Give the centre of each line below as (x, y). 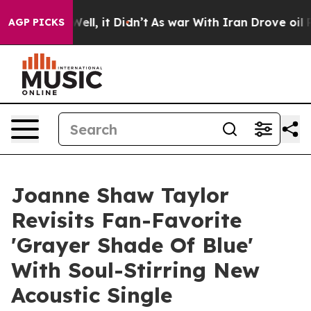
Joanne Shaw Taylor (120, 195)
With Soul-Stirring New (135, 270)
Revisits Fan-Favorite (126, 220)
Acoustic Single (92, 295)
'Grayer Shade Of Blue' (132, 245)
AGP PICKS (36, 22)
